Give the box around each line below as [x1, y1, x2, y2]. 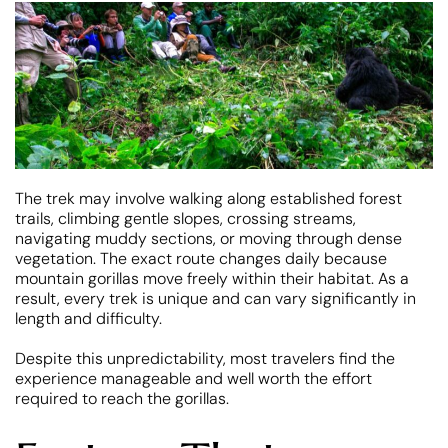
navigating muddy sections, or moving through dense [15, 228, 402, 250]
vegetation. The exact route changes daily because [15, 248, 387, 270]
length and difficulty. [15, 308, 162, 330]
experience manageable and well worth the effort [15, 368, 372, 390]
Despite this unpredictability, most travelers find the [15, 348, 395, 370]
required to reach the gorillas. [15, 388, 229, 410]
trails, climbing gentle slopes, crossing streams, [15, 208, 356, 230]
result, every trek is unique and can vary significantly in [15, 288, 416, 310]
